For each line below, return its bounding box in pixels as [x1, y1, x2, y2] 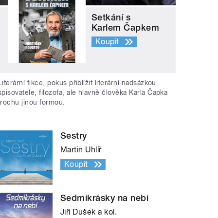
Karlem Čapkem [91, 22, 160, 33]
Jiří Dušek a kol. [60, 207, 117, 217]
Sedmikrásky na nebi [60, 193, 149, 203]
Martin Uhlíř [60, 145, 102, 155]
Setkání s [91, 12, 131, 22]
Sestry [60, 130, 87, 141]
